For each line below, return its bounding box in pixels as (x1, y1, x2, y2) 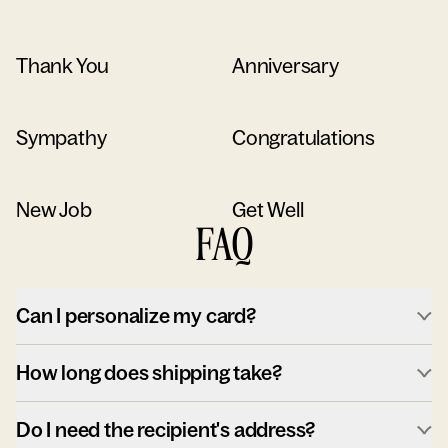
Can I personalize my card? (16, 303, 256, 328)
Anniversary (232, 53, 339, 78)
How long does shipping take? (16, 360, 282, 385)
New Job (16, 197, 92, 222)
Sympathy (16, 125, 107, 150)
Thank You (16, 53, 110, 78)
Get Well (232, 197, 304, 222)
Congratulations (232, 125, 375, 150)
